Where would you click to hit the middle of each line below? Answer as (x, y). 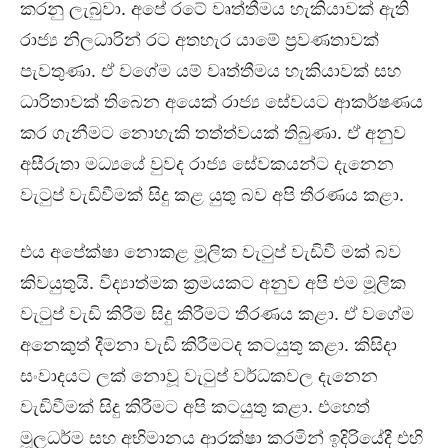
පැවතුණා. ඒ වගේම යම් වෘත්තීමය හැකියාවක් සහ (210, 71)
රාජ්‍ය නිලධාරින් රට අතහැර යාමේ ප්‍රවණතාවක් (199, 40)
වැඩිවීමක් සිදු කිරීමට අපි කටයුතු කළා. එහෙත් (195, 407)
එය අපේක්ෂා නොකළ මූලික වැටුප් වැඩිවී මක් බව (210, 252)
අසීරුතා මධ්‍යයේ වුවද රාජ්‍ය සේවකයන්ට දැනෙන (207, 164)
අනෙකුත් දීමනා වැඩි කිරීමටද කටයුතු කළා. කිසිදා (208, 345)
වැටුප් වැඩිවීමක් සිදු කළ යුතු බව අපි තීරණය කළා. (212, 195)
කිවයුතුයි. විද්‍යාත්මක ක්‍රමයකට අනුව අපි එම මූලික (213, 283)
